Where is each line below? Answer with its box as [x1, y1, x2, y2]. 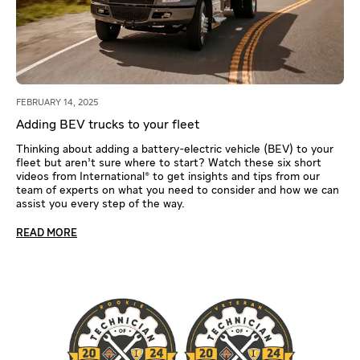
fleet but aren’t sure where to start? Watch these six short [16, 157, 321, 169]
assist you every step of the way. [16, 198, 185, 210]
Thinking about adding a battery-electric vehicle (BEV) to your [16, 143, 333, 155]
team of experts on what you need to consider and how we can [16, 184, 339, 196]
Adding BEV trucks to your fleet [16, 118, 199, 132]
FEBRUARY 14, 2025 [16, 97, 98, 107]
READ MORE [16, 227, 77, 239]
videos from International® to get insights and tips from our [16, 170, 320, 182]
